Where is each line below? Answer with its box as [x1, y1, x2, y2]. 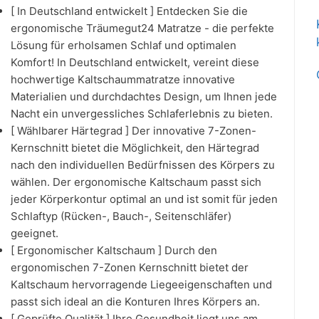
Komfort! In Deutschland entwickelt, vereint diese [11, 55, 259, 69]
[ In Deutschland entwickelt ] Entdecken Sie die [11, 4, 248, 18]
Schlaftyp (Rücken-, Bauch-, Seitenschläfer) [11, 209, 231, 223]
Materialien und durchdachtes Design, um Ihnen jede [11, 89, 277, 103]
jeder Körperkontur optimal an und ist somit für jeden [11, 192, 278, 206]
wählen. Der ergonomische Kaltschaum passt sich [11, 174, 261, 189]
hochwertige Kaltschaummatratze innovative [11, 72, 235, 86]
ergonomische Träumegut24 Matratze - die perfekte [11, 21, 274, 35]
